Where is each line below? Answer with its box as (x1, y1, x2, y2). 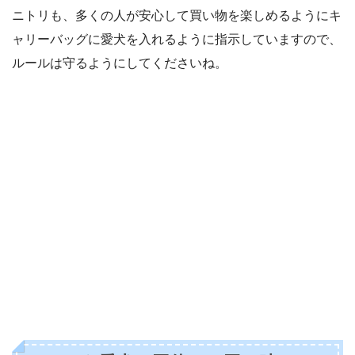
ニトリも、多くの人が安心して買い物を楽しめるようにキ (12, 8, 342, 22)
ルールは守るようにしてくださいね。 (12, 55, 227, 70)
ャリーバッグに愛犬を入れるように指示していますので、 (12, 32, 342, 46)
